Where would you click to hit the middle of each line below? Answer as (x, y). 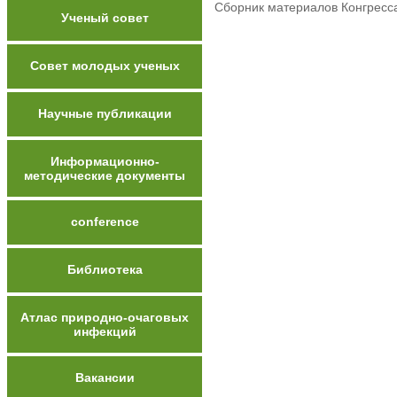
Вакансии (105, 378)
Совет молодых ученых (105, 66)
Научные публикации (105, 113)
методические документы (105, 175)
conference (105, 222)
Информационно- (105, 161)
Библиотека (105, 269)
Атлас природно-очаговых (105, 317)
